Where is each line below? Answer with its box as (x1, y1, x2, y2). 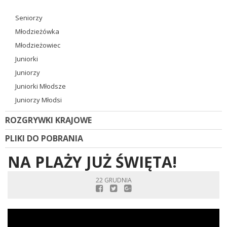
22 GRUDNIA (95, 175, 132, 184)
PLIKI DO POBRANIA (5, 132, 83, 144)
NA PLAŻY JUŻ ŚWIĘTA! (8, 151, 177, 172)
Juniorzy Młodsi (15, 95, 62, 104)
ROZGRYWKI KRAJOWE (5, 114, 92, 126)
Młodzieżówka (15, 26, 59, 36)
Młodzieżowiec (15, 40, 60, 50)
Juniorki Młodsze (15, 81, 66, 91)
